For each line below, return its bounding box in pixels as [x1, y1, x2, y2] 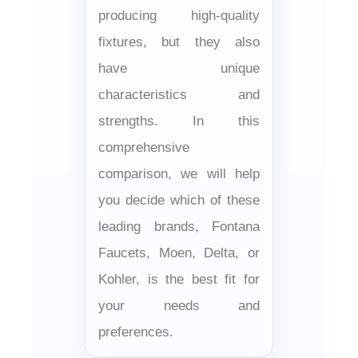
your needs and [98, 297, 260, 313]
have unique [98, 60, 260, 76]
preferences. [98, 324, 173, 340]
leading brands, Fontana [98, 218, 260, 234]
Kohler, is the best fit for [98, 271, 260, 287]
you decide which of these [98, 192, 260, 208]
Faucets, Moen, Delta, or [98, 245, 260, 261]
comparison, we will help [98, 165, 260, 181]
